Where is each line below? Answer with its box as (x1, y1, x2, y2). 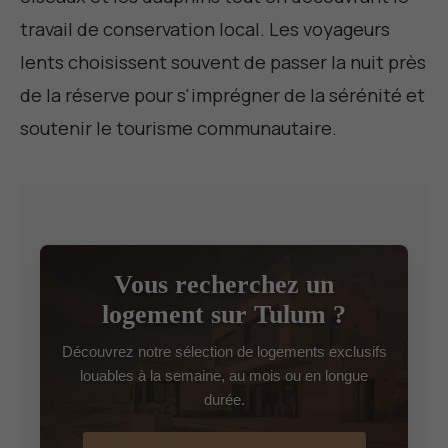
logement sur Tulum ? (102, 300, 346, 330)
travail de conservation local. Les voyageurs (20, 16, 390, 43)
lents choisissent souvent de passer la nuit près (20, 49, 426, 76)
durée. (203, 391, 245, 409)
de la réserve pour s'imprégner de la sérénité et (20, 82, 425, 109)
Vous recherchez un (114, 270, 334, 300)
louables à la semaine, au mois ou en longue (80, 367, 368, 385)
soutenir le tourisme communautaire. (20, 115, 337, 142)
